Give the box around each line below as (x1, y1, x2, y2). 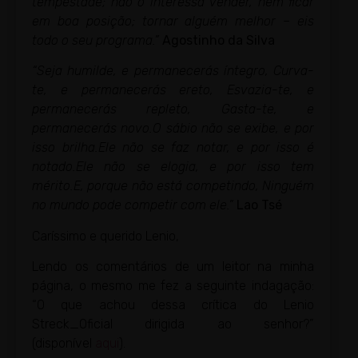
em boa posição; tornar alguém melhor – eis (32, 13, 314, 29)
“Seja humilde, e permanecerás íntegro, (32, 63, 273, 79)
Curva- (273, 63, 314, 79)
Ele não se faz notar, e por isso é (97, 140, 315, 156)
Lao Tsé (233, 197, 282, 213)
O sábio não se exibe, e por (153, 121, 315, 137)
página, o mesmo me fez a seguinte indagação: (32, 278, 314, 294)
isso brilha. (32, 140, 98, 156)
